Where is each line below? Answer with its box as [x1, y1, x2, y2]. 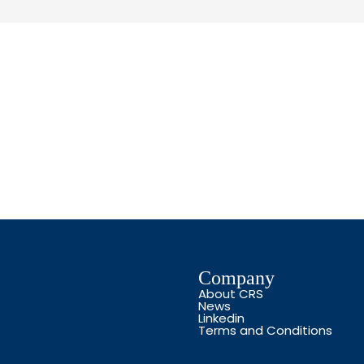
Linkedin [198, 310, 245, 327]
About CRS [198, 285, 263, 302]
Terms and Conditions [198, 322, 332, 339]
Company [198, 267, 275, 288]
